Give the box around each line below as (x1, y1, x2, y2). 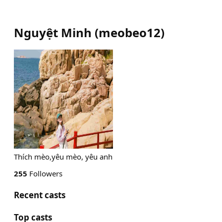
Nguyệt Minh (14, 24, 92, 41)
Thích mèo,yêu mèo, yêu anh (14, 152, 112, 162)
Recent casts (14, 189, 65, 201)
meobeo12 (99, 24, 161, 41)
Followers (27, 168, 62, 178)
